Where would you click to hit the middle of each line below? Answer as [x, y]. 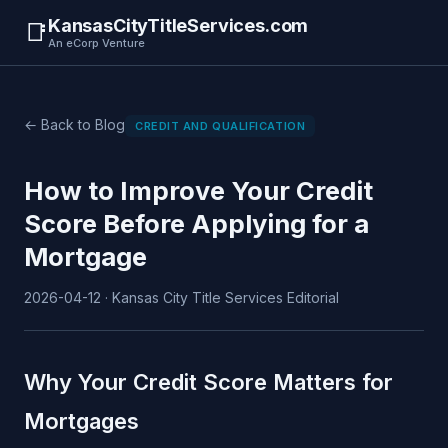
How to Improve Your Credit [198, 191]
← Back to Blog [74, 124]
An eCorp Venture [96, 43]
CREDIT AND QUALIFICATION [220, 126]
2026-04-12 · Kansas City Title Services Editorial [181, 298]
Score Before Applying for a [196, 224]
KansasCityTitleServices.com [178, 25]
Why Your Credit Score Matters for [208, 382]
